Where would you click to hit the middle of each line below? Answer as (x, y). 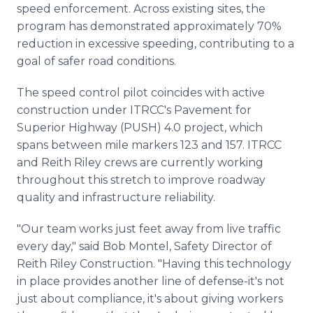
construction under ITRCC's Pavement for (134, 110)
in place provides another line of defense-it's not (151, 281)
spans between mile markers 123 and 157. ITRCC (149, 145)
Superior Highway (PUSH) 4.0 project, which (140, 128)
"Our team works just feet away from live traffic (149, 229)
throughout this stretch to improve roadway (141, 180)
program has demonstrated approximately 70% (149, 26)
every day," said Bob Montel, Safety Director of (144, 246)
